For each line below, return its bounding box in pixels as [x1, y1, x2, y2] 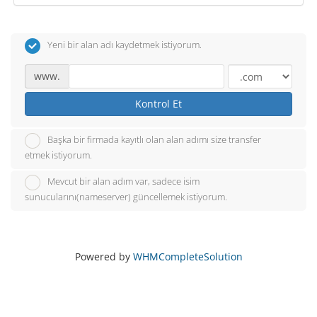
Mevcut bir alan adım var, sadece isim [47, 175, 200, 188]
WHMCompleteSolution [132, 249, 243, 263]
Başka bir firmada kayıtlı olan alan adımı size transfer [47, 133, 261, 146]
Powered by [74, 249, 133, 263]
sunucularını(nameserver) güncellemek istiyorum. [25, 190, 227, 203]
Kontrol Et [135, 96, 182, 110]
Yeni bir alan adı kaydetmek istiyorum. [47, 38, 202, 51]
